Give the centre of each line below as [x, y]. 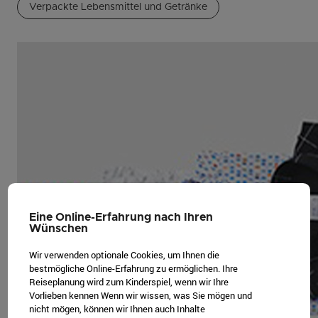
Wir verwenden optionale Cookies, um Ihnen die [125, 255]
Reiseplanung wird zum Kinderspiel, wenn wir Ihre [129, 282]
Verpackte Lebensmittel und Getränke [118, 7]
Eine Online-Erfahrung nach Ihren [121, 218]
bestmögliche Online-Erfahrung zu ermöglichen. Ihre [134, 269]
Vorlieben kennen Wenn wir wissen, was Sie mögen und [141, 296]
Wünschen [59, 229]
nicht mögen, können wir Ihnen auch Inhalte [117, 309]
